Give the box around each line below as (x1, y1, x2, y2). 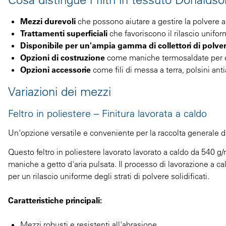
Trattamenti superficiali (20, 28, 107, 38)
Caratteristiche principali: (8, 195, 102, 205)
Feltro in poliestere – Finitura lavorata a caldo (8, 106, 207, 120)
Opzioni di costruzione (20, 52, 105, 63)
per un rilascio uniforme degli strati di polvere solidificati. (8, 171, 209, 181)
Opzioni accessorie (20, 64, 91, 75)
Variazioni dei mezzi (8, 83, 111, 99)
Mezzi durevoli (20, 16, 76, 26)
